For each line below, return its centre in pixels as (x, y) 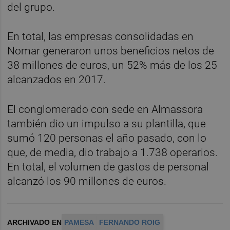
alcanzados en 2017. (58, 80)
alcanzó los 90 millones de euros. (88, 181)
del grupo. (31, 7)
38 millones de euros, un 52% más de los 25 (112, 65)
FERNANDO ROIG (130, 223)
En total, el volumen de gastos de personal (108, 167)
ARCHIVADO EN (35, 223)
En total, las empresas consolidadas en (101, 37)
